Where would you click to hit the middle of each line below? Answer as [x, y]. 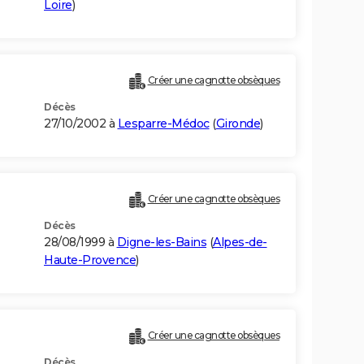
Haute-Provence [90, 260]
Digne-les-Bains [161, 243]
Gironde [238, 124]
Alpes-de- [240, 243]
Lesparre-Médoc [163, 124]
